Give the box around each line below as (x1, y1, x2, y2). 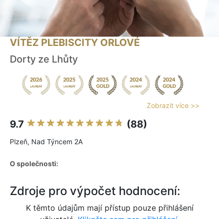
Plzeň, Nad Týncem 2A (10, 137, 83, 146)
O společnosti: (10, 159, 58, 168)
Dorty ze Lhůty (10, 53, 78, 66)
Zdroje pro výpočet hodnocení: (10, 184, 180, 198)
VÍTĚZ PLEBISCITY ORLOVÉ (10, 37, 140, 49)
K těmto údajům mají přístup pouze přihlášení (25, 203, 194, 213)
